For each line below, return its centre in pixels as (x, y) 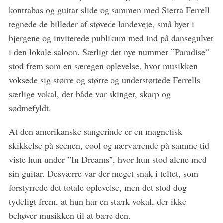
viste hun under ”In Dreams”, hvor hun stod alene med (108, 160)
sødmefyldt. (30, 108)
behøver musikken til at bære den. (72, 215)
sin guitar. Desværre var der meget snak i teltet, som (103, 173)
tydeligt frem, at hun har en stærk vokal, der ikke (97, 201)
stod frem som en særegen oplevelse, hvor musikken (103, 66)
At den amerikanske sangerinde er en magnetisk (95, 132)
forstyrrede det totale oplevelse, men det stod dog (98, 187)
